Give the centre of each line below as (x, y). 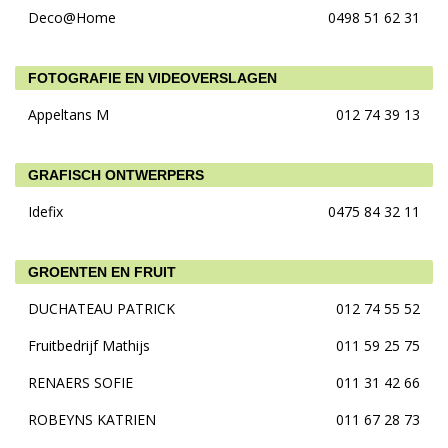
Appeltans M (68, 114)
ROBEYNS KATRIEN (92, 419)
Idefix (45, 211)
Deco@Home (72, 17)
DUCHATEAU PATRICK (101, 308)
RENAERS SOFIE (80, 382)
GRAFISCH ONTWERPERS (116, 175)
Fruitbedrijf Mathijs (89, 345)
